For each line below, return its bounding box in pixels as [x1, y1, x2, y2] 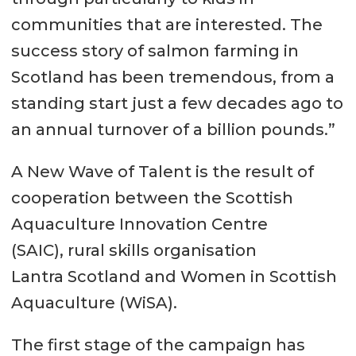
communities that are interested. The [10, 15, 323, 35]
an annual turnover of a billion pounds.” [10, 120, 335, 140]
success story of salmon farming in [10, 41, 299, 61]
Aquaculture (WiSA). [10, 293, 177, 313]
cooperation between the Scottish [10, 188, 293, 208]
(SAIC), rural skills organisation [10, 241, 257, 261]
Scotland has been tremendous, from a [10, 68, 335, 87]
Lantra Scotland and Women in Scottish [10, 267, 337, 287]
